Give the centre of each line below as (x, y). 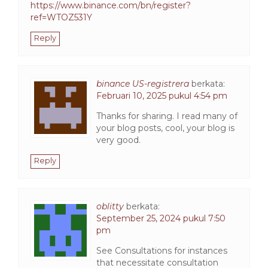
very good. (118, 140)
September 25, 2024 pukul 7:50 (161, 218)
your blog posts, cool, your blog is (165, 128)
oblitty (110, 206)
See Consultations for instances (162, 250)
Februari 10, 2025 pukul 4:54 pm (162, 95)
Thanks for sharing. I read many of (167, 116)
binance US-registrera (143, 83)
